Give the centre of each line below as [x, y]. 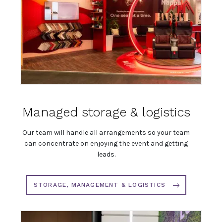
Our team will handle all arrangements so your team [106, 133]
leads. [106, 155]
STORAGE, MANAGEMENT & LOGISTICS [100, 185]
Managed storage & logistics [106, 112]
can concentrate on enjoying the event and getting [106, 144]
